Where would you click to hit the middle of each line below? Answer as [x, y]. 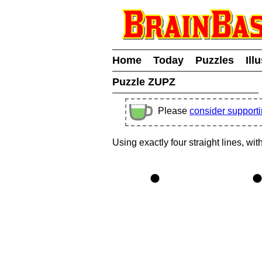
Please [174, 111]
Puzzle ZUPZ [145, 82]
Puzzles [215, 60]
